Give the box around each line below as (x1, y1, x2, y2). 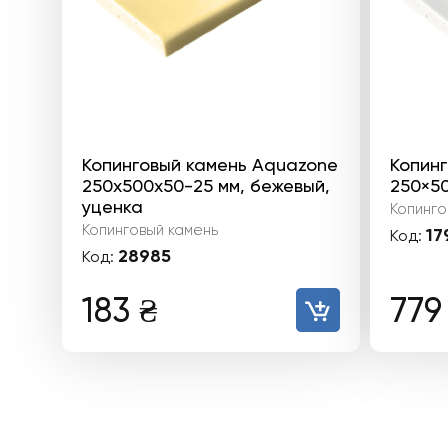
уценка (82, 195, 143, 217)
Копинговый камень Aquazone (82, 153, 338, 175)
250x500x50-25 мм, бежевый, (82, 174, 330, 196)
